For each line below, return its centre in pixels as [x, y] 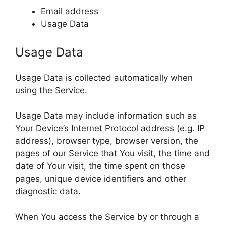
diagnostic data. [48, 191]
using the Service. [51, 90]
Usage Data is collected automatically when [104, 77]
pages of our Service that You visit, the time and [112, 153]
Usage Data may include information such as [106, 116]
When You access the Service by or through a [107, 217]
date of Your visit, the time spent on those [100, 166]
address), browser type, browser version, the [107, 141]
